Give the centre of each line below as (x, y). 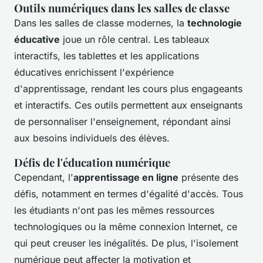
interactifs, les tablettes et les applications (107, 56)
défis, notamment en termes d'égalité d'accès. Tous (129, 194)
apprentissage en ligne (126, 178)
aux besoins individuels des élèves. (92, 138)
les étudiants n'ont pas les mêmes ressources (114, 210)
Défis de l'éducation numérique (92, 163)
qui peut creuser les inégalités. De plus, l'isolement (126, 243)
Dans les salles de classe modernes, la (101, 23)
